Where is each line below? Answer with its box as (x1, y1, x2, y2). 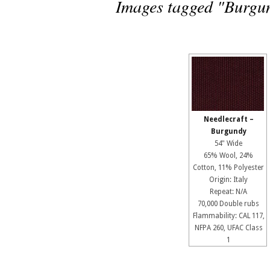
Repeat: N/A (210, 187, 247, 196)
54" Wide (215, 139, 242, 148)
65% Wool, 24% (204, 151, 253, 160)
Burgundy (210, 127, 246, 136)
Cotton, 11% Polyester (193, 163, 264, 172)
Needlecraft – (203, 115, 254, 124)
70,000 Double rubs (198, 199, 259, 208)
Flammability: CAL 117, (192, 212, 265, 220)
